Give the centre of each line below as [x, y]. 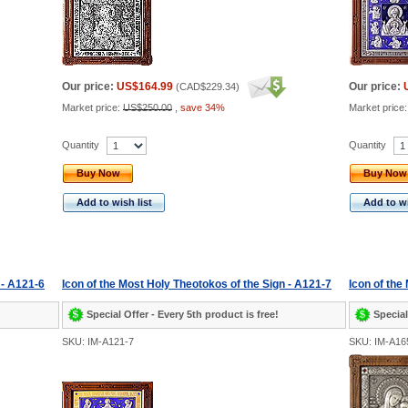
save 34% [203, 107]
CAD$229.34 [208, 87]
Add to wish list [114, 202]
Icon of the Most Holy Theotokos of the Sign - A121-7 [197, 284]
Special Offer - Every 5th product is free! [183, 314]
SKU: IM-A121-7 [98, 342]
